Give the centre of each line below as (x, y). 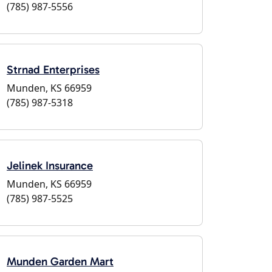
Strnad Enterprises (53, 70)
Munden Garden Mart (60, 261)
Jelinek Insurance (50, 165)
